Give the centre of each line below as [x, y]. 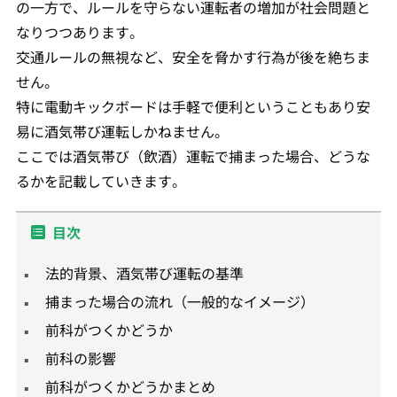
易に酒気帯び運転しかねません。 [122, 131]
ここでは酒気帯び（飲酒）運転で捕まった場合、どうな [193, 156]
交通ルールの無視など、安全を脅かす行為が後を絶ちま [193, 56]
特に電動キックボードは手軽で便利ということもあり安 [193, 106]
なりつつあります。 [79, 31]
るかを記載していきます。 [101, 180]
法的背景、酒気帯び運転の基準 [144, 272]
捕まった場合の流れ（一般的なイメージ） [179, 301]
